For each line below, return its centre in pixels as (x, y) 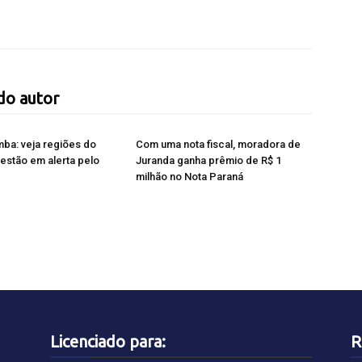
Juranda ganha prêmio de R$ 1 (208, 160)
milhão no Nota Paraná (189, 177)
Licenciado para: (108, 341)
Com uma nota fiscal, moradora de (218, 144)
